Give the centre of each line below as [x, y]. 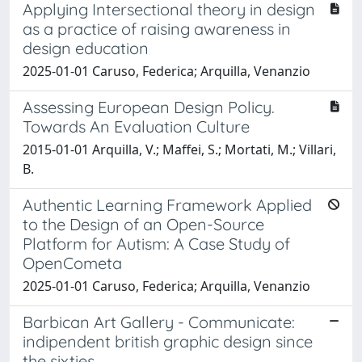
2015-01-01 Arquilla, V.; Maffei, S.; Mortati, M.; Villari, [179, 149]
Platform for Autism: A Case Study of [156, 243]
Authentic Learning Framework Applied [167, 204]
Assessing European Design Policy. [149, 107]
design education [86, 48]
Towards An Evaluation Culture [136, 126]
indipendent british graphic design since [168, 341]
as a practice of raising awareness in [157, 28]
